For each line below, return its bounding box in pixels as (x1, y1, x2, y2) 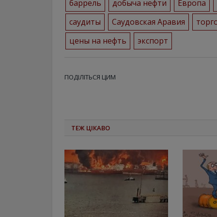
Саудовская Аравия (111, 16, 185, 27)
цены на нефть (69, 35, 126, 46)
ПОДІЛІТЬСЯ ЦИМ (64, 73, 116, 82)
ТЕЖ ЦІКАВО (71, 124, 110, 133)
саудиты (69, 16, 101, 27)
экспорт (137, 35, 168, 46)
